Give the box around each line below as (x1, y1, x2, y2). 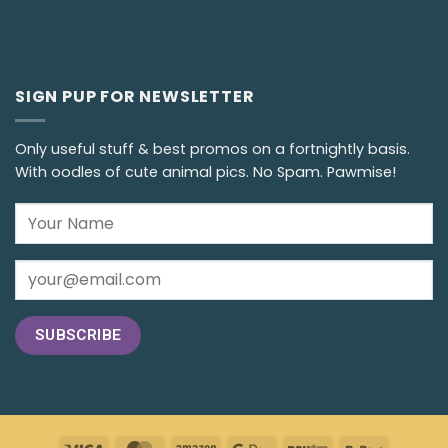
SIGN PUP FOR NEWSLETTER (15, 84, 255, 108)
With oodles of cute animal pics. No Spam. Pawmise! (15, 162, 396, 183)
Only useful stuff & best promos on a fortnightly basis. (15, 139, 410, 160)
